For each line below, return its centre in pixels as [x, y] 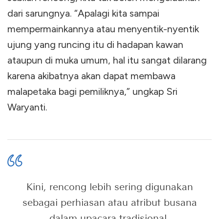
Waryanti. [27, 107]
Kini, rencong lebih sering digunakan [109, 186]
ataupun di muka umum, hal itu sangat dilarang [107, 60]
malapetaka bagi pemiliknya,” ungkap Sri [92, 91]
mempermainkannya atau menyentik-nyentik [103, 29]
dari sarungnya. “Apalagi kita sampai [83, 13]
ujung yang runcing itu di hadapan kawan [95, 44]
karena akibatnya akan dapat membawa [91, 76]
